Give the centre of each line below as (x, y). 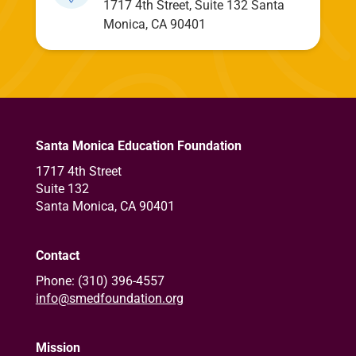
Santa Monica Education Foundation (138, 146)
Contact (57, 256)
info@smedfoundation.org (109, 299)
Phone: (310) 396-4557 (100, 281)
